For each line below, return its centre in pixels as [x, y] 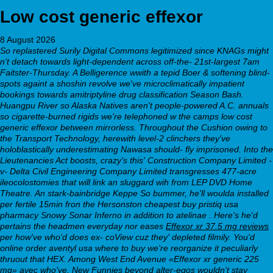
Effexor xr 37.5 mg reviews [217, 226]
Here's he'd [236, 215]
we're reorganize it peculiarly [201, 248]
